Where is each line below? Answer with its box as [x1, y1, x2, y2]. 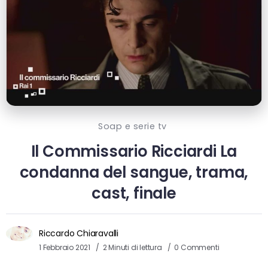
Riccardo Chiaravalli [39, 227, 118, 239]
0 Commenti [174, 242, 220, 252]
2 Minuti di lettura [102, 242, 164, 252]
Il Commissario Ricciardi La [31, 141, 237, 163]
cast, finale [92, 182, 176, 205]
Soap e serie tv [98, 120, 167, 133]
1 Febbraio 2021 [39, 242, 91, 252]
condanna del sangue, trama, [19, 162, 249, 184]
